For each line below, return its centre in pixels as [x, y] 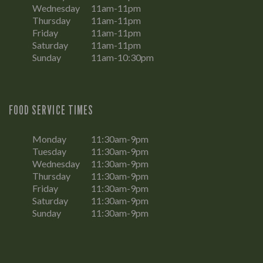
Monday [49, 139]
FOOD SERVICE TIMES [51, 110]
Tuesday [49, 151]
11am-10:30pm [122, 58]
